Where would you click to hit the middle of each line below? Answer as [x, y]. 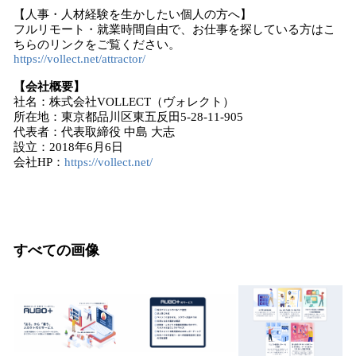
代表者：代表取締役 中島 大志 [94, 132]
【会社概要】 [49, 87]
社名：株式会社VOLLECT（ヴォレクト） [124, 102]
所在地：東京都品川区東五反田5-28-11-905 [128, 117]
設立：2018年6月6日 [68, 147]
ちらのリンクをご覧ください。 [97, 44]
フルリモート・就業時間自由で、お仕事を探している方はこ [174, 29]
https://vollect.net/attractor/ [79, 59]
